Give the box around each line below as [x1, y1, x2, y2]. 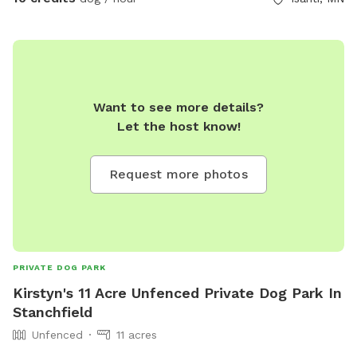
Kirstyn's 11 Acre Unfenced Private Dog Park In [13, 284, 342, 302]
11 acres [116, 328, 157, 342]
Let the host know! [116, 118, 241, 134]
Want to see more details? [93, 99, 264, 115]
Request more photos [109, 166, 248, 182]
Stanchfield [13, 304, 92, 321]
